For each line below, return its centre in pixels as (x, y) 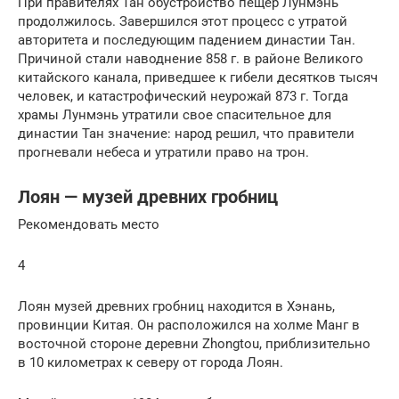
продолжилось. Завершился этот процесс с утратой (183, 21)
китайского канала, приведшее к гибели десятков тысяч (198, 77)
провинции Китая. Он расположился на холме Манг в (189, 325)
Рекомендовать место (89, 224)
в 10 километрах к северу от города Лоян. (151, 362)
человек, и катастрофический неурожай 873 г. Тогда (183, 96)
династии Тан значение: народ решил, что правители (186, 133)
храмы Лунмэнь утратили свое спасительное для (175, 114)
